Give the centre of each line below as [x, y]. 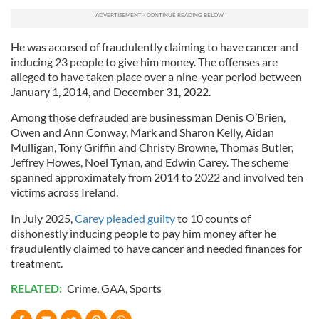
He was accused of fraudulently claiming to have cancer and [155, 47]
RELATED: [37, 288]
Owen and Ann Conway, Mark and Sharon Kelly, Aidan [142, 132]
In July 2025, [43, 219]
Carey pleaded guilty [125, 219]
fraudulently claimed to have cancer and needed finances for [156, 249]
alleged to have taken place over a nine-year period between [156, 77]
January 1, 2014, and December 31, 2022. [112, 92]
